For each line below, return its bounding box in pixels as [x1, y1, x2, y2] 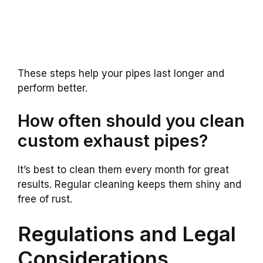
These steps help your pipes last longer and [18, 68, 224, 80]
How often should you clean [18, 110, 245, 131]
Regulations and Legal [18, 221, 236, 247]
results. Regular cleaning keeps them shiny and [18, 178, 241, 190]
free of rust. [18, 193, 72, 205]
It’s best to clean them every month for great [18, 163, 229, 176]
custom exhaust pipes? [18, 130, 208, 151]
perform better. [18, 82, 87, 95]
